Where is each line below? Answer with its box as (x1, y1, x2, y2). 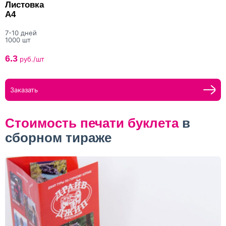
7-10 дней (5, 29, 37, 37)
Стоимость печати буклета (5, 116, 179, 131)
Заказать (10, 86, 38, 94)
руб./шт (18, 55, 44, 64)
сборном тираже (5, 130, 111, 146)
